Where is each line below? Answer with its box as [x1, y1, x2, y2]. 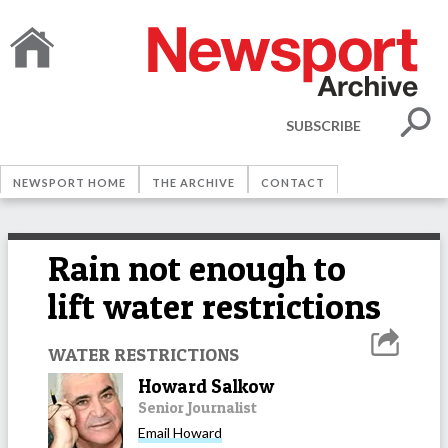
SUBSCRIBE [286, 116, 361, 134]
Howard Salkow [138, 374, 274, 398]
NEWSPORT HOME [13, 176, 126, 189]
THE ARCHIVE [152, 176, 235, 189]
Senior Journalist [138, 397, 257, 417]
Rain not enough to [48, 247, 346, 290]
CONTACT [261, 176, 325, 189]
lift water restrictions [48, 285, 381, 328]
